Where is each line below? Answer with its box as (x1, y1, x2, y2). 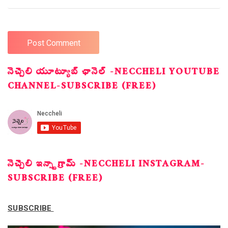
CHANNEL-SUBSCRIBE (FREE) (8, 78, 156, 96)
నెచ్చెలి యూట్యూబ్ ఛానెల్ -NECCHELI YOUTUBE (8, 64, 220, 82)
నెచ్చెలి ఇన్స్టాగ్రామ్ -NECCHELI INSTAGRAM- (8, 156, 205, 174)
